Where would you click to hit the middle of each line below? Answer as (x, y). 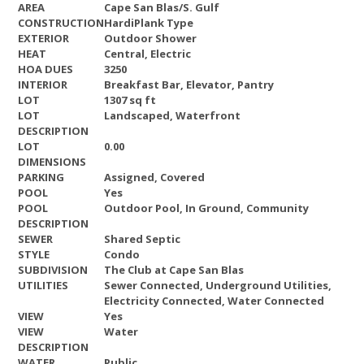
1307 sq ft (130, 100)
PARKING (41, 178)
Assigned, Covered (154, 178)
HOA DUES (45, 69)
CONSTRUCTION (61, 23)
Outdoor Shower (150, 39)
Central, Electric (147, 54)
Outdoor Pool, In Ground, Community (206, 208)
